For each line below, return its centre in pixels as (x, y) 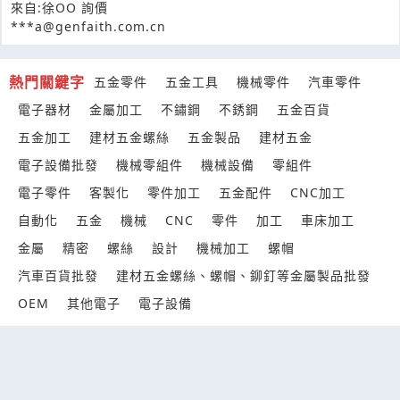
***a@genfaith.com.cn (88, 27)
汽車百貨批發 (58, 276)
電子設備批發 (58, 165)
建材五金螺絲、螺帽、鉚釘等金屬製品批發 (243, 276)
